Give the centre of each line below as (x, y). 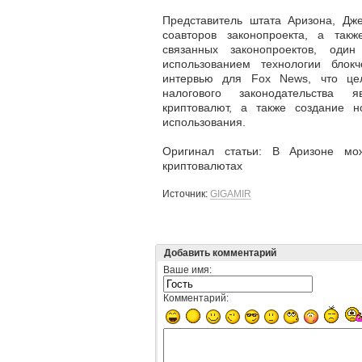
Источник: (186, 194)
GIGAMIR (231, 194)
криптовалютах (202, 165)
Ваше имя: (187, 269)
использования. (204, 122)
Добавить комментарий (220, 253)
